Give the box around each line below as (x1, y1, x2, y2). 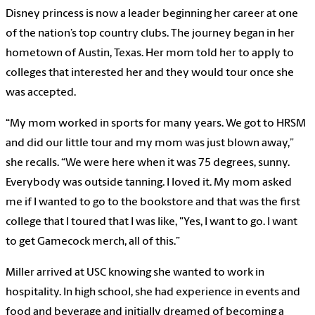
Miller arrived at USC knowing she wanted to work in (6, 266, 264, 278)
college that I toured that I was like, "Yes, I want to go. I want (6, 216, 297, 228)
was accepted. (6, 86, 76, 98)
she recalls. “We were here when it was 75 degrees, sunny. (6, 157, 290, 169)
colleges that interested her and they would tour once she (6, 67, 294, 79)
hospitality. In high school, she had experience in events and (6, 286, 300, 298)
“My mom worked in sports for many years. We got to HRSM (6, 117, 306, 129)
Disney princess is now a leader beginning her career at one (6, 8, 298, 20)
